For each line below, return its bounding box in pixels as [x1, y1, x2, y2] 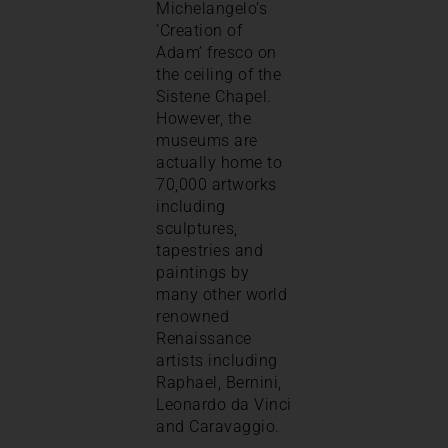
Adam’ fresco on [156, 42, 277, 62]
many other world [156, 284, 287, 304]
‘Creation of [156, 20, 242, 40]
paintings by [156, 262, 249, 282]
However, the [156, 108, 251, 128]
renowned [156, 306, 229, 326]
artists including [156, 350, 278, 370]
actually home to [156, 152, 282, 172]
